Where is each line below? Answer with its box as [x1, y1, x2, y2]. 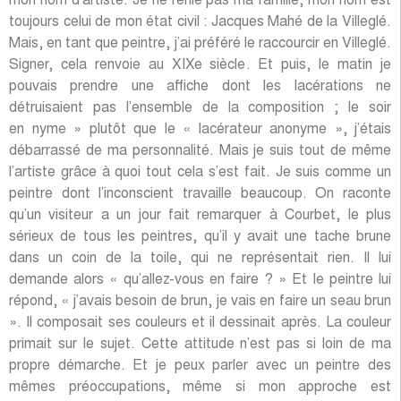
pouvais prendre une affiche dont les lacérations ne [9, 80, 391, 95]
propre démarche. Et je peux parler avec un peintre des [9, 359, 391, 374]
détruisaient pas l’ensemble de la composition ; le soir [9, 101, 391, 116]
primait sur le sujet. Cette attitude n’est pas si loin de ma [9, 337, 391, 353]
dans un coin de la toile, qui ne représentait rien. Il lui [9, 252, 391, 267]
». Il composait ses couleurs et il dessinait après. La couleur [9, 316, 391, 331]
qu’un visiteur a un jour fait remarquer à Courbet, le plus [9, 209, 391, 224]
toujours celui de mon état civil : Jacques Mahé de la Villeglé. [9, 15, 391, 30]
